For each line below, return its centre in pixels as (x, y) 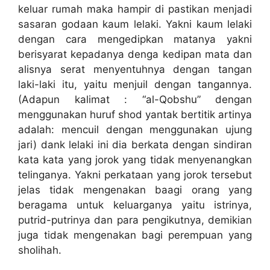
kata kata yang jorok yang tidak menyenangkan (135, 160)
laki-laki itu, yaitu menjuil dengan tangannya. (135, 85)
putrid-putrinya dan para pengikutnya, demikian (135, 220)
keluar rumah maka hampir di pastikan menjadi (135, 9)
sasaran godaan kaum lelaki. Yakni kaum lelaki (135, 24)
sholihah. (40, 250)
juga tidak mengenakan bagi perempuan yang (135, 235)
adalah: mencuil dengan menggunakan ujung (135, 130)
